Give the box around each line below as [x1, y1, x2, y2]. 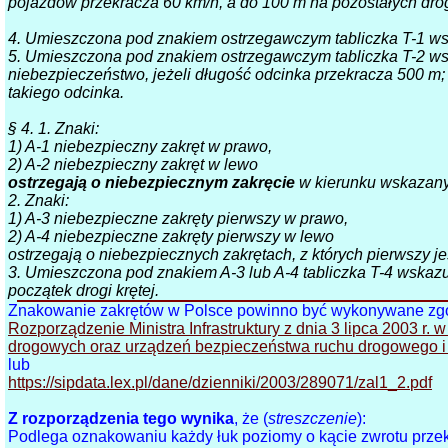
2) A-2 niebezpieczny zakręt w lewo [8, 156, 259, 174]
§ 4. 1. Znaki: [8, 120, 100, 138]
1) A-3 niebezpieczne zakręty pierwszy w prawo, [8, 210, 349, 228]
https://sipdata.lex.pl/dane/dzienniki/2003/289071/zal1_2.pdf [8, 374, 433, 392]
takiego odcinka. [8, 84, 125, 102]
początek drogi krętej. [8, 282, 160, 300]
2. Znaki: [8, 192, 70, 210]
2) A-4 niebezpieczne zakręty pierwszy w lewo [8, 228, 335, 246]
